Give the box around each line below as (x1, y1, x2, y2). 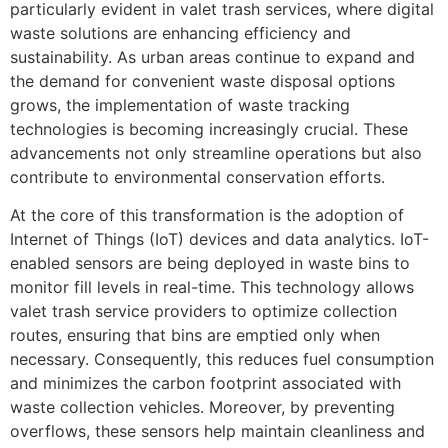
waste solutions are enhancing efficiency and (10, 22, 351, 43)
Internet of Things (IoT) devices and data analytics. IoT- (10, 229, 429, 250)
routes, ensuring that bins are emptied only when (10, 325, 380, 346)
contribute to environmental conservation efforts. (10, 166, 385, 187)
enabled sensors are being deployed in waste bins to (10, 253, 410, 274)
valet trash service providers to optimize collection (10, 301, 397, 322)
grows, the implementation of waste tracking (10, 94, 350, 115)
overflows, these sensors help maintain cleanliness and (10, 421, 425, 442)
